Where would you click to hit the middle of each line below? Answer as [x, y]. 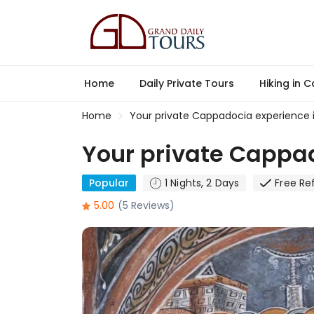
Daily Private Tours [187, 83]
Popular [109, 183]
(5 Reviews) [146, 205]
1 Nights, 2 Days [202, 183]
